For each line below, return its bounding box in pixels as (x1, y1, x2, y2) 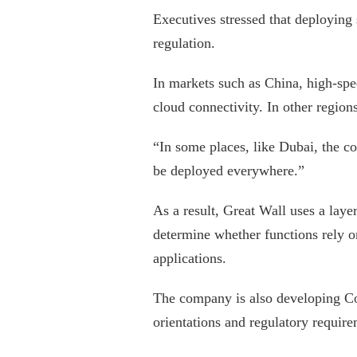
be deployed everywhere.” (153, 162, 304, 178)
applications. (153, 249, 226, 266)
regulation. (153, 34, 215, 51)
